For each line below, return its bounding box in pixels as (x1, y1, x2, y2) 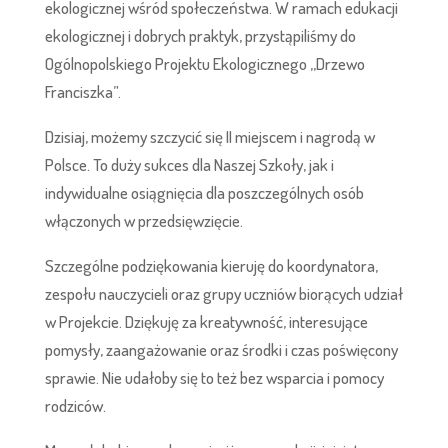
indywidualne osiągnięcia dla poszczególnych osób (44, 181, 364, 203)
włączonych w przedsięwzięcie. (44, 209, 243, 231)
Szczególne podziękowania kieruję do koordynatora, (44, 254, 378, 276)
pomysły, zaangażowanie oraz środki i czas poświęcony (44, 338, 398, 360)
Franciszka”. (44, 80, 121, 102)
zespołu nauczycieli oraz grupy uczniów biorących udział (44, 282, 403, 304)
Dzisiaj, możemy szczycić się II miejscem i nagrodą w (44, 125, 375, 147)
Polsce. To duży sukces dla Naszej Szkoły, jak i (44, 153, 334, 175)
